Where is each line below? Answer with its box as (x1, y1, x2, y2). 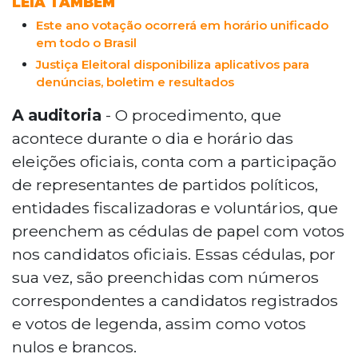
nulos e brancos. (12, 336, 137, 356)
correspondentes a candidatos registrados (12, 290, 338, 310)
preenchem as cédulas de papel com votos (12, 221, 344, 241)
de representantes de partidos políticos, (12, 174, 318, 194)
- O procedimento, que (105, 105, 281, 125)
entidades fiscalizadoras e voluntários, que (12, 197, 338, 217)
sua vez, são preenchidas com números (12, 267, 319, 287)
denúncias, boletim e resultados (36, 74, 234, 89)
